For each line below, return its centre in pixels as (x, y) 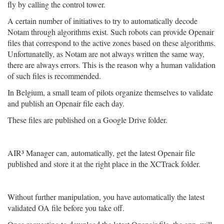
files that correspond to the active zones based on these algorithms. (111, 43)
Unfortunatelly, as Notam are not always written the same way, (106, 54)
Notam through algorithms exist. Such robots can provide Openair (111, 32)
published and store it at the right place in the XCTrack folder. (104, 164)
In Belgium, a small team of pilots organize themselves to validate (110, 92)
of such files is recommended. (54, 76)
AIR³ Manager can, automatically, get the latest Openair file (101, 153)
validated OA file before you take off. (66, 208)
